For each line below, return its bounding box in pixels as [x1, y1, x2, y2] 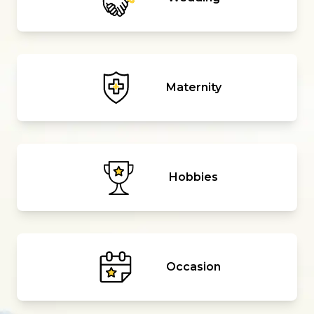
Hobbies [169, 170, 218, 184]
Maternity [165, 80, 221, 94]
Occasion [166, 259, 221, 273]
